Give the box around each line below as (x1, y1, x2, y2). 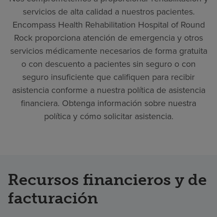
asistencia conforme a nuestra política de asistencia (12, 83, 205, 96)
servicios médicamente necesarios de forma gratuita (10, 44, 207, 57)
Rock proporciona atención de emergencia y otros (14, 31, 203, 44)
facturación (8, 188, 98, 207)
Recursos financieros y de (8, 170, 207, 189)
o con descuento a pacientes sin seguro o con (21, 57, 196, 70)
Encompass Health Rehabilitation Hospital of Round (12, 18, 205, 31)
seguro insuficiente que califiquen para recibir (22, 70, 195, 83)
